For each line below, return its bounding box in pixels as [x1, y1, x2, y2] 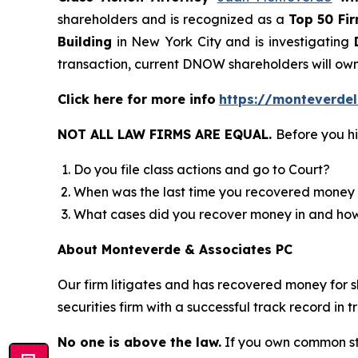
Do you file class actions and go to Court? [74, 161, 330, 178]
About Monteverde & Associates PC [58, 241, 292, 258]
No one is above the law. [58, 334, 221, 351]
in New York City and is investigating [112, 34, 349, 50]
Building [58, 34, 112, 50]
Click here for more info [58, 91, 216, 108]
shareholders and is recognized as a [58, 11, 288, 28]
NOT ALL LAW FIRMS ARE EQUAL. [58, 126, 276, 143]
